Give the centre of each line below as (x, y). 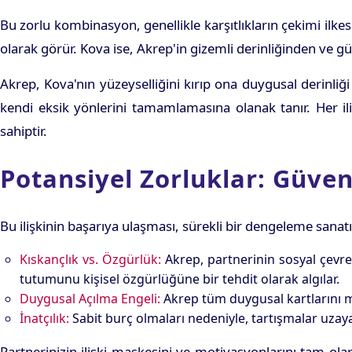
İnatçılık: (44, 319)
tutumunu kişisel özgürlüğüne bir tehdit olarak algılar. (180, 279)
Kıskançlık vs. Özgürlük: (90, 260)
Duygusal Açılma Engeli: (90, 299)
